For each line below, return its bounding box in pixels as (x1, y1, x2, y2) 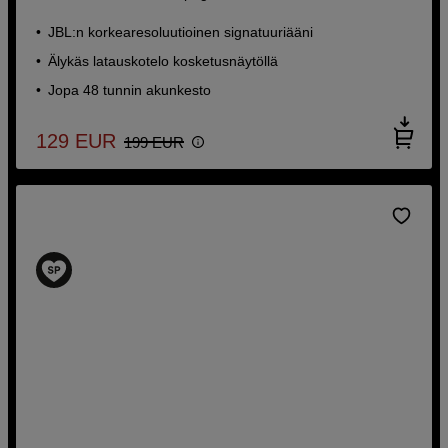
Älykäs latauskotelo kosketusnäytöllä (48, 52, 279, 69)
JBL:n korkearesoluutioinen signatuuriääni (48, 23, 314, 40)
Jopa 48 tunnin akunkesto (48, 81, 212, 98)
